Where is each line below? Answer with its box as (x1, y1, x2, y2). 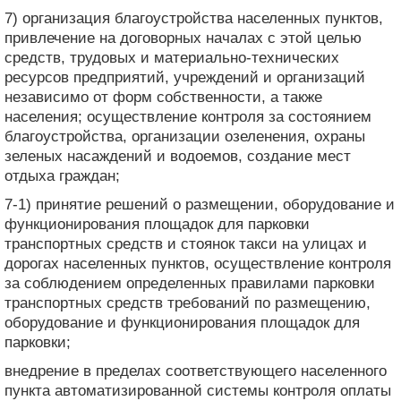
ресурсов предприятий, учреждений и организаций (4, 68, 365, 86)
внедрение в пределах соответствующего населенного (4, 362, 387, 380)
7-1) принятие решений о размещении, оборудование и (4, 195, 395, 213)
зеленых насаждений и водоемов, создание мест (4, 147, 351, 165)
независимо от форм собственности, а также (4, 88, 322, 106)
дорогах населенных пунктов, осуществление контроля (4, 254, 391, 272)
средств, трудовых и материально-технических (4, 48, 339, 66)
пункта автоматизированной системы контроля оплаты (4, 381, 391, 399)
